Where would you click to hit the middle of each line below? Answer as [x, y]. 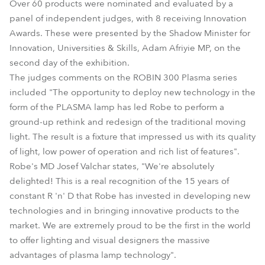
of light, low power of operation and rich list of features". [125, 151]
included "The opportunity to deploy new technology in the [132, 92]
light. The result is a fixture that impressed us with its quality [132, 137]
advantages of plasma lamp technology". [93, 255]
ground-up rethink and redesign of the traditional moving [127, 122]
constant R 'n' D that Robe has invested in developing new [130, 196]
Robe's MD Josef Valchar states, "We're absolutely [112, 166]
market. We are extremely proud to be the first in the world [130, 225]
